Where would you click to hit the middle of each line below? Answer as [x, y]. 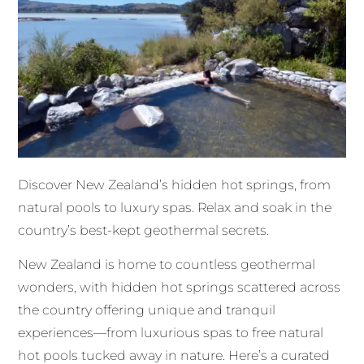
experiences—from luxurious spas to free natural [171, 333]
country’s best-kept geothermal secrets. [144, 230]
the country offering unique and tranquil [147, 310]
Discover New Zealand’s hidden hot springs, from [175, 184]
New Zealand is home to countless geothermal [167, 265]
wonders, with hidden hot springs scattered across [180, 288]
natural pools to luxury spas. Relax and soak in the [175, 207]
